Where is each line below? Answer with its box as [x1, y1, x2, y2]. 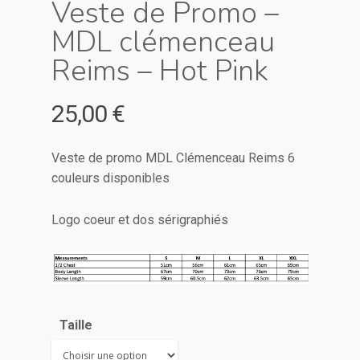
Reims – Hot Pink [51, 51, 268, 91]
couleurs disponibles [51, 170, 170, 186]
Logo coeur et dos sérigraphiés [51, 211, 228, 227]
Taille [59, 317, 92, 333]
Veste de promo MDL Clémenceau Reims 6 [51, 149, 295, 166]
